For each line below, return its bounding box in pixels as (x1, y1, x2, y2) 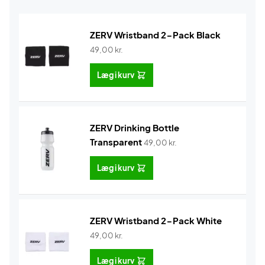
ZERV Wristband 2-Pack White (90, 215, 222, 226)
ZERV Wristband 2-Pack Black (90, 29, 221, 40)
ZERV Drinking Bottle (90, 122, 179, 133)
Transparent (90, 136, 142, 147)
